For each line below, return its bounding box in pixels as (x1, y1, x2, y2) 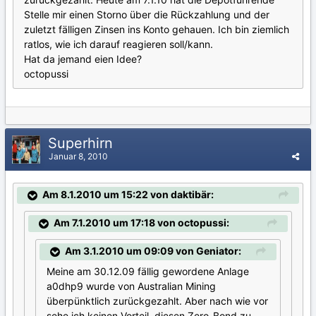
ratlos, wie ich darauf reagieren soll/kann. (24, 38, 213, 51)
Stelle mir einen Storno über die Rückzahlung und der (24, 8, 269, 21)
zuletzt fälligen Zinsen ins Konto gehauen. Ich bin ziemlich (24, 23, 289, 36)
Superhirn (48, 134, 117, 152)
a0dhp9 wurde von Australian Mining (47, 280, 216, 293)
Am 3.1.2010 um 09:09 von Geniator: (65, 245, 241, 257)
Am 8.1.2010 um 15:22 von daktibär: (42, 188, 214, 200)
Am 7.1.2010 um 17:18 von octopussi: (54, 216, 229, 229)
